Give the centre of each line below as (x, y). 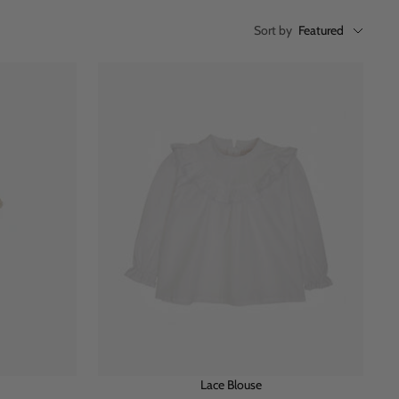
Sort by (273, 31)
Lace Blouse (231, 384)
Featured (321, 31)
